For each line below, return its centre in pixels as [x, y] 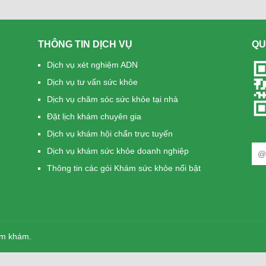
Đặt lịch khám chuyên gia [94, 117]
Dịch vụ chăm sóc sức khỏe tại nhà [113, 99]
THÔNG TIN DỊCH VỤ [85, 45]
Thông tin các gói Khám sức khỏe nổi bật [124, 168]
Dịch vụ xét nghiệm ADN [92, 65]
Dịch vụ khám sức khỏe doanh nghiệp [118, 151]
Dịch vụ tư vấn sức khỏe [92, 82]
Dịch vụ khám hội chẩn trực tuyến [110, 134]
